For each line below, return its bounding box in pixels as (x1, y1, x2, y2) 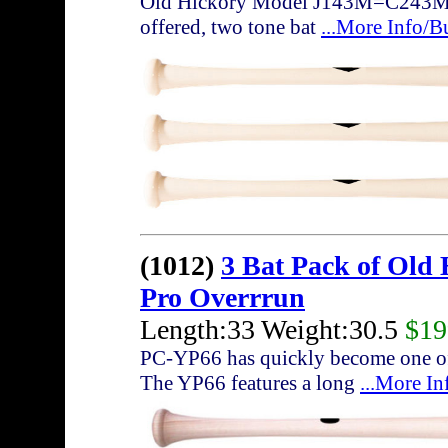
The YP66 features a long (140, 371, 360, 396)
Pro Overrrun (140, 282, 305, 314)
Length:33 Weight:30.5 (140, 314, 405, 346)
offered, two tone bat (140, 15, 321, 40)
